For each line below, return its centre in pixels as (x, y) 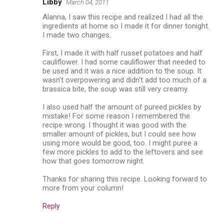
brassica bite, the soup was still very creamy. (115, 89)
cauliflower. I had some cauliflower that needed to (124, 62)
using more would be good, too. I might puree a (120, 143)
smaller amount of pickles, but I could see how (119, 134)
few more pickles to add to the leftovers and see (123, 152)
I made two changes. (77, 35)
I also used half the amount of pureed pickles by (122, 107)
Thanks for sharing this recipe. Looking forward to (125, 179)
